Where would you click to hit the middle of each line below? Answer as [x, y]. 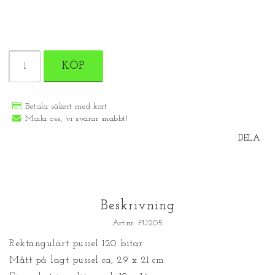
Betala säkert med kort [66, 107]
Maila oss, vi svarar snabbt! [76, 119]
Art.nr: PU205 [137, 223]
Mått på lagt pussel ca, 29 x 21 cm [88, 261]
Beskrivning [137, 206]
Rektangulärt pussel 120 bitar [76, 244]
